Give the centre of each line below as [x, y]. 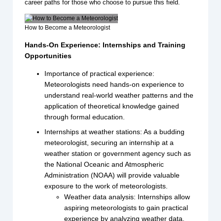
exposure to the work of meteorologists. [106, 186]
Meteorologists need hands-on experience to [114, 85]
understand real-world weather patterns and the [119, 95]
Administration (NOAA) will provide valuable [112, 175]
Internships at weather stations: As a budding [115, 132]
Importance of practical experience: [100, 74]
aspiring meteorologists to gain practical [126, 208]
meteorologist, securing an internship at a [109, 143]
